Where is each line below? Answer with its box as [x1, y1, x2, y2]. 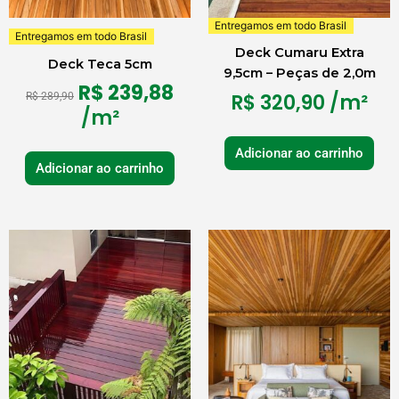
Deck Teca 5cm [47, 55, 152, 72]
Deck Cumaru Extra [234, 45, 364, 61]
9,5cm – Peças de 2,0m [223, 65, 376, 82]
